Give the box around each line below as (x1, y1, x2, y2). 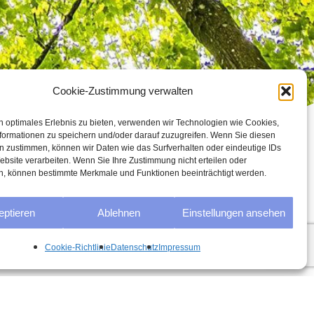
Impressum (158, 243, 200, 252)
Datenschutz (110, 243, 158, 252)
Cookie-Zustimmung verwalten (52, 85, 193, 97)
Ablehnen (97, 206, 141, 219)
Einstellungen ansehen (182, 206, 285, 219)
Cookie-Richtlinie (44, 243, 111, 252)
